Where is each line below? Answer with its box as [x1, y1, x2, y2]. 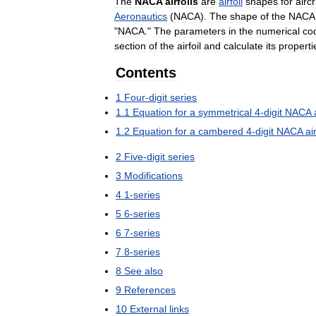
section [114, 39, 146, 51]
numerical [256, 25, 300, 37]
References [124, 284, 176, 296]
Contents [116, 64, 176, 80]
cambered [198, 125, 243, 137]
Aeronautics [114, 10, 167, 22]
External [130, 303, 166, 315]
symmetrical [198, 106, 252, 118]
